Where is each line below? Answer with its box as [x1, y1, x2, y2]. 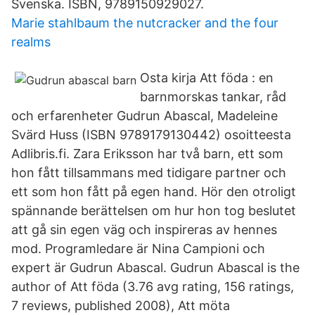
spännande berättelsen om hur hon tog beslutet [11, 203, 296, 218]
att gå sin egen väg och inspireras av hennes [11, 222, 277, 237]
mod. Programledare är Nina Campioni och [11, 241, 265, 256]
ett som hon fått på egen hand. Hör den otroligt [11, 184, 296, 199]
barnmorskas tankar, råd [140, 89, 286, 104]
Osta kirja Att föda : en [140, 70, 274, 85]
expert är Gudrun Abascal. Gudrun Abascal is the [11, 260, 300, 275]
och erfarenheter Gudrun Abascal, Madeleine [11, 108, 278, 123]
